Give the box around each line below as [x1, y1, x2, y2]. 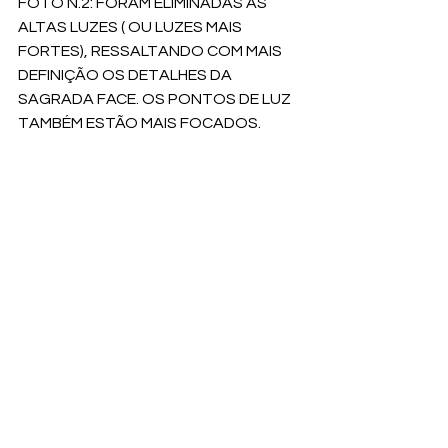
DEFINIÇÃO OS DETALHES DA [18, 67, 235, 84]
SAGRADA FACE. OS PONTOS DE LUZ [18, 91, 294, 108]
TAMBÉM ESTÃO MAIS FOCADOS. [18, 115, 264, 132]
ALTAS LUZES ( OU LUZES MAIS [18, 19, 245, 36]
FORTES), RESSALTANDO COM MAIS [18, 43, 285, 60]
